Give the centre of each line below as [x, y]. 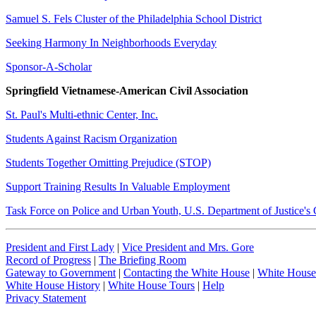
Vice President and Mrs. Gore [188, 247]
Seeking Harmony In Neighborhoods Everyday [111, 43]
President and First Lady [60, 247]
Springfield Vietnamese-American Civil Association [127, 91]
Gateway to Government [61, 273]
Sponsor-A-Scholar [49, 67]
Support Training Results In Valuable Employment [118, 187]
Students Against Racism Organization [91, 139]
